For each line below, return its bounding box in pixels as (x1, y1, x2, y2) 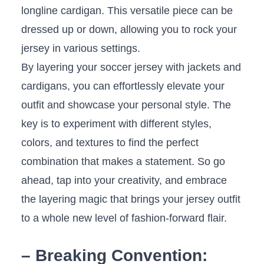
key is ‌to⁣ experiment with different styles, (21, 118, 212, 130)
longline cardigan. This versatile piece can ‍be (21, 5, 233, 17)
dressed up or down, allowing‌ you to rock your (21, 24, 237, 36)
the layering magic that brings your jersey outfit (21, 193, 240, 206)
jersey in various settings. (21, 42, 140, 55)
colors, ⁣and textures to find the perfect (21, 137, 199, 149)
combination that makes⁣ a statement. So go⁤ (21, 156, 225, 168)
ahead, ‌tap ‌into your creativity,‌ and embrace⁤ (21, 174, 227, 187)
